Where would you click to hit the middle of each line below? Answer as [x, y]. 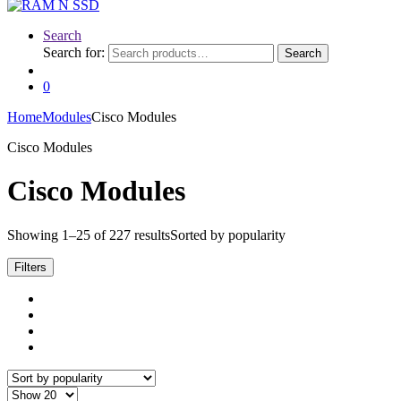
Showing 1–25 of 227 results [89, 235]
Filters [30, 267]
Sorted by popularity [228, 235]
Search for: [74, 52]
